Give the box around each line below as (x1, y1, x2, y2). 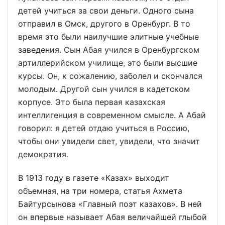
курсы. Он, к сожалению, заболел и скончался (18, 70, 202, 81)
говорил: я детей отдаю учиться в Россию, (18, 123, 189, 133)
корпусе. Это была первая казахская (18, 96, 165, 107)
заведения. (18, 44, 64, 55)
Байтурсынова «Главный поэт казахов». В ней (18, 198, 202, 209)
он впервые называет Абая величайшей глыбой (18, 211, 207, 222)
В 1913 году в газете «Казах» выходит (18, 172, 169, 183)
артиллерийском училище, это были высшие (18, 57, 197, 68)
